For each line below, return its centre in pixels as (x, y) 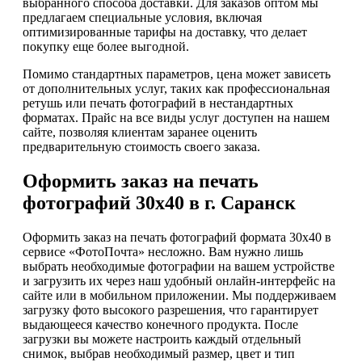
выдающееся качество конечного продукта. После (160, 324)
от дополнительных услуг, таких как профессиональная (176, 88)
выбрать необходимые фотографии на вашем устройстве (179, 266)
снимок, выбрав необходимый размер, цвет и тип (159, 353)
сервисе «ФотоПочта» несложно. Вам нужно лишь (163, 251)
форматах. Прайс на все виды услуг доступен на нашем (176, 117)
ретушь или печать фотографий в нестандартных (158, 103)
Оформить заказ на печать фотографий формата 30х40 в (177, 237)
